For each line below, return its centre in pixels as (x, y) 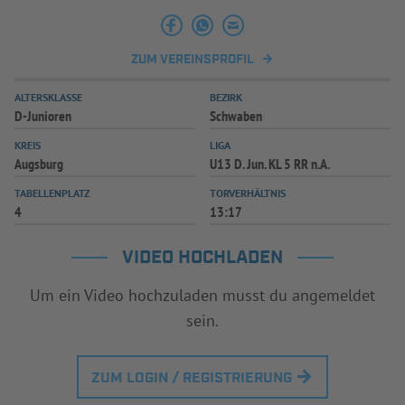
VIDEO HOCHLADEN (202, 257)
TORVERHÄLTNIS (248, 193)
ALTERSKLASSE (48, 97)
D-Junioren (43, 115)
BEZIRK (226, 97)
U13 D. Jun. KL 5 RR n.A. (270, 163)
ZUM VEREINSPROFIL (193, 59)
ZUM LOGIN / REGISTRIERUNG (192, 378)
